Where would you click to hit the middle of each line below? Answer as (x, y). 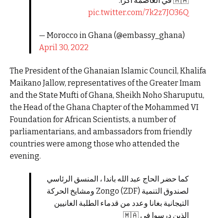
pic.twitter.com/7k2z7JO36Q (138, 12)
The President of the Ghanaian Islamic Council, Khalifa (108, 71)
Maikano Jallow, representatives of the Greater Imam (105, 83)
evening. (25, 156)
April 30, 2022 (64, 48)
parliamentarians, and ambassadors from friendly (101, 131)
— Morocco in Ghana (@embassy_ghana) (112, 36)
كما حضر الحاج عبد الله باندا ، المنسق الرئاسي (118, 179)
